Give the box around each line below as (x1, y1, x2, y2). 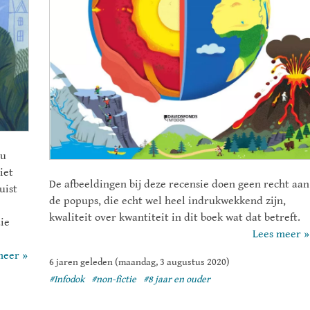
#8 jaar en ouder (143, 274, 210, 286)
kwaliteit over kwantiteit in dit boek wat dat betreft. (49, 211, 300, 225)
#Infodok (49, 274, 84, 286)
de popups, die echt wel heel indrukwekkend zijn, (49, 194, 286, 208)
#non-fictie (91, 274, 136, 286)
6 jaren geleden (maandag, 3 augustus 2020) (49, 257, 230, 268)
